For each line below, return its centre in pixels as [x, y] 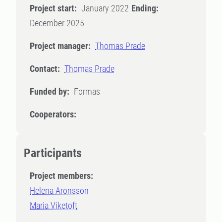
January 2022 [105, 8]
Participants [53, 153]
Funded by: [50, 91]
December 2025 [57, 23]
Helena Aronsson [59, 191]
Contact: [45, 69]
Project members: [61, 176]
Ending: [145, 8]
